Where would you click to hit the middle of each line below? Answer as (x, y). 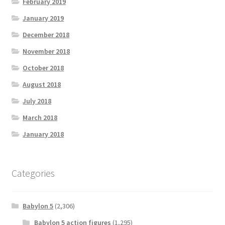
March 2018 (40, 117)
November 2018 (46, 51)
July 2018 (37, 101)
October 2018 (43, 68)
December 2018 (46, 34)
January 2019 (43, 18)
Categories (33, 173)
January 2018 (43, 134)
